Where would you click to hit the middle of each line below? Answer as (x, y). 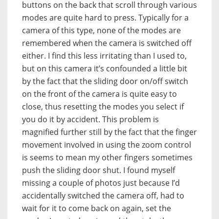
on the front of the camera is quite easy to (99, 94)
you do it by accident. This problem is (90, 120)
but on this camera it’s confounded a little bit (105, 69)
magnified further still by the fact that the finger (109, 132)
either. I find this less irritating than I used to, (104, 56)
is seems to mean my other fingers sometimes (107, 158)
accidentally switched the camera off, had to (103, 196)
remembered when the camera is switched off (107, 43)
